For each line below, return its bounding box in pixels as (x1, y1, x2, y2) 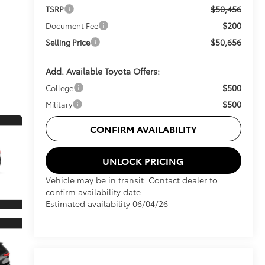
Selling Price (45, 36, 90, 47)
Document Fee (45, 20, 98, 31)
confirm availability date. (45, 185, 143, 198)
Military (45, 98, 72, 109)
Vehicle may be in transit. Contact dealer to (45, 173, 218, 186)
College (45, 82, 73, 93)
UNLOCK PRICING (102, 153, 185, 167)
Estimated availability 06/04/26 (45, 197, 168, 209)
